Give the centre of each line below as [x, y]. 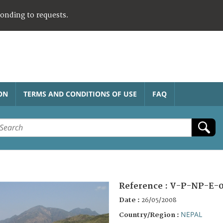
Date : [130, 200]
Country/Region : [150, 215]
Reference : [144, 186]
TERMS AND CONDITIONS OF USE [80, 94]
